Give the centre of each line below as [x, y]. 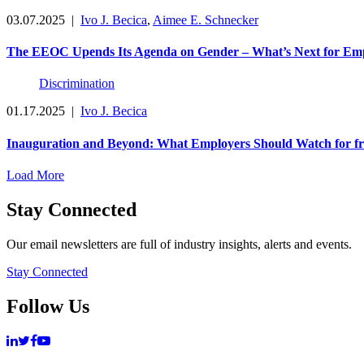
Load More [35, 175]
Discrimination [77, 84]
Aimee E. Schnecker [206, 19]
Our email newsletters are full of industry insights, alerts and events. [179, 244]
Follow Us [48, 306]
